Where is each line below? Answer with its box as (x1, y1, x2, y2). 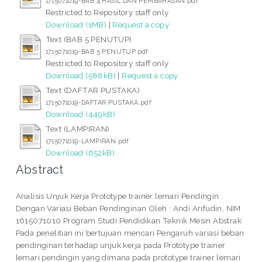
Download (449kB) (45, 109, 116, 119)
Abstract (15, 162, 64, 177)
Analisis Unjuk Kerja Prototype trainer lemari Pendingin (15, 191, 219, 201)
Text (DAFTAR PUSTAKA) (45, 85, 140, 95)
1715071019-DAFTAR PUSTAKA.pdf (45, 98, 152, 106)
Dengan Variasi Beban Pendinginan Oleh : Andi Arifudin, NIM (15, 203, 241, 213)
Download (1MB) (45, 19, 107, 29)
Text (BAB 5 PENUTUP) (45, 34, 132, 44)
